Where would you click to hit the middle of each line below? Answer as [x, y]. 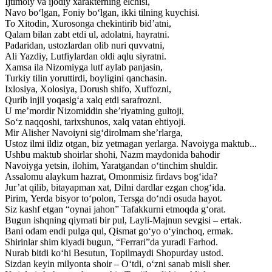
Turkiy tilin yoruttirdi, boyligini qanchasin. [86, 78]
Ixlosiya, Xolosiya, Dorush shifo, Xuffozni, [88, 89]
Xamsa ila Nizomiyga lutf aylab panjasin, [84, 67]
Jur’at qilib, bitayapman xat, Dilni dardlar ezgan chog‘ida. [115, 187]
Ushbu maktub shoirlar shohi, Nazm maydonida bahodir [112, 154]
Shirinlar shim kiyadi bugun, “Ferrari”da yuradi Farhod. [111, 242]
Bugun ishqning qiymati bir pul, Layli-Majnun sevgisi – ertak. [123, 220]
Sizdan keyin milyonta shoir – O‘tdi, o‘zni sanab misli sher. [118, 263]
